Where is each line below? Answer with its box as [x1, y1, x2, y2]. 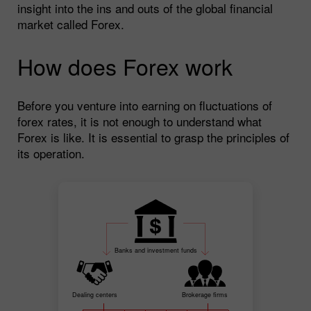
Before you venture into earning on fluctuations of [17, 96, 272, 114]
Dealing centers [72, 290, 117, 300]
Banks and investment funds [114, 246, 197, 255]
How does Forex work [17, 49, 233, 82]
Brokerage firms [182, 290, 228, 300]
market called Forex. [17, 15, 124, 33]
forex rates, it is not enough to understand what [17, 112, 262, 130]
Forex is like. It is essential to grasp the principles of [17, 128, 289, 146]
